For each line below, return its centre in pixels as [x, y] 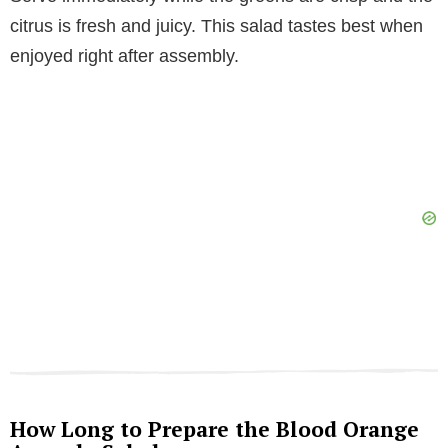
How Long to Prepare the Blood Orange [214, 428]
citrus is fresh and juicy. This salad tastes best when [216, 25]
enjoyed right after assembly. [124, 55]
